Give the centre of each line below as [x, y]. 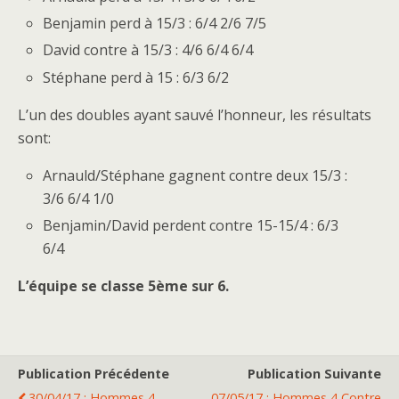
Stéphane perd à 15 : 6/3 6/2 [136, 77]
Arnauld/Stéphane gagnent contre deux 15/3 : [195, 175]
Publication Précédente [94, 373]
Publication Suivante [314, 373]
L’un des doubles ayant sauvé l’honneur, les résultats [195, 114]
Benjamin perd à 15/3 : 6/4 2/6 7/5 [155, 24]
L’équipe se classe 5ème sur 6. [123, 285]
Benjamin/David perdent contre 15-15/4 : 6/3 [191, 225]
